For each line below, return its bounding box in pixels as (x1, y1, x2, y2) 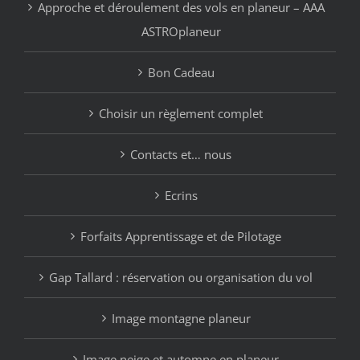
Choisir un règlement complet (99, 104, 263, 121)
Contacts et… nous (130, 145, 231, 162)
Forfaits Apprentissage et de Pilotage (80, 227, 281, 244)
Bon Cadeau (147, 63, 215, 80)
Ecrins (164, 186, 198, 203)
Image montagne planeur (111, 309, 251, 326)
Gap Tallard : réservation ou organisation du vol (49, 268, 313, 285)
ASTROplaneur (141, 22, 221, 39)
